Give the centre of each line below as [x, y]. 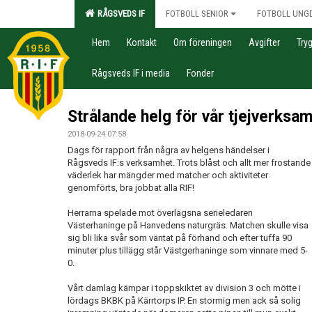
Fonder [200, 73]
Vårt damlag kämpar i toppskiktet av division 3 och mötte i [184, 288]
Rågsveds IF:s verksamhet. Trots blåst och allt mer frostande [189, 163]
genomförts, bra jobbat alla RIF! [131, 188]
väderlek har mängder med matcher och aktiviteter [168, 175]
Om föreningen [203, 42]
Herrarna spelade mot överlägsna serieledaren [160, 213]
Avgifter [264, 42]
